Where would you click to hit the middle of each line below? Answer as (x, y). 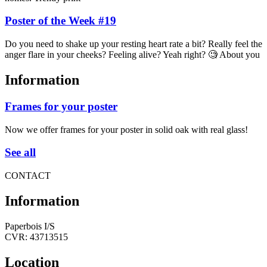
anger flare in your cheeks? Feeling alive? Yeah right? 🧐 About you (132, 55)
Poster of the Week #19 (60, 21)
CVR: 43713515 (36, 237)
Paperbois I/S (30, 226)
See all (20, 153)
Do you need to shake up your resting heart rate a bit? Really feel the (133, 44)
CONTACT (28, 176)
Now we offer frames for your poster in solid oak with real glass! (126, 129)
